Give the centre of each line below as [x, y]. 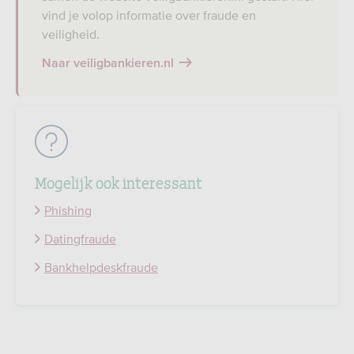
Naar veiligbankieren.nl [108, 63]
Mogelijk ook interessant [119, 182]
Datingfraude [80, 239]
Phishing [68, 210]
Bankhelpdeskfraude [101, 267]
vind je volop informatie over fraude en [149, 15]
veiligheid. [71, 34]
